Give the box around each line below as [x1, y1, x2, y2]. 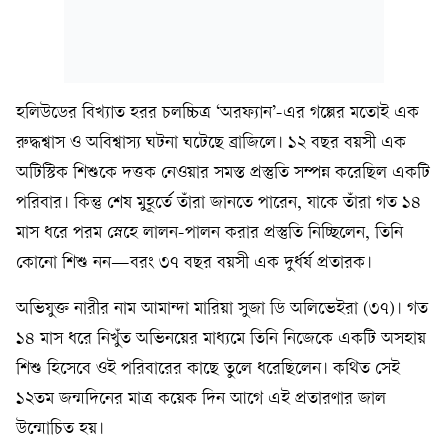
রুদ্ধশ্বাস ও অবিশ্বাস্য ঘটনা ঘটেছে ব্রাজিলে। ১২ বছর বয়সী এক [16, 133, 406, 153]
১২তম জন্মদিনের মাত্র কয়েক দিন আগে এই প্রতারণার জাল [16, 389, 386, 409]
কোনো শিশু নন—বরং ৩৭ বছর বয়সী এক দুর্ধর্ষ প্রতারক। [16, 253, 372, 273]
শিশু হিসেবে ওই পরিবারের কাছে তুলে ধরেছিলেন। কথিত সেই [16, 359, 400, 379]
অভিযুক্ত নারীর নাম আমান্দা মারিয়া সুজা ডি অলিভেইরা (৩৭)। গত [16, 299, 428, 319]
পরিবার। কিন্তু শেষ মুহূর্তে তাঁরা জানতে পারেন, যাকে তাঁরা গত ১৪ [16, 193, 421, 213]
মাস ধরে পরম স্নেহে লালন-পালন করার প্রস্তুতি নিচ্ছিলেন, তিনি [16, 223, 403, 243]
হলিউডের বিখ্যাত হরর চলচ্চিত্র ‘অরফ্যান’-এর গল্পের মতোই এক [16, 103, 419, 123]
